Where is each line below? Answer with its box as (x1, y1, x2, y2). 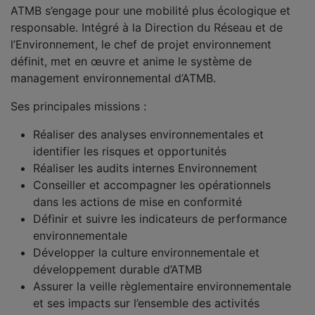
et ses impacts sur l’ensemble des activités (33, 296, 259, 310)
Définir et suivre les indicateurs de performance (33, 212, 287, 226)
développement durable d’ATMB (33, 262, 202, 276)
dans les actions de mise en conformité (33, 195, 242, 209)
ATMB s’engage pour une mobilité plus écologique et (11, 4, 290, 18)
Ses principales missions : (11, 99, 150, 113)
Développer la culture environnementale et (33, 245, 259, 259)
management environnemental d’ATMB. (11, 71, 216, 85)
